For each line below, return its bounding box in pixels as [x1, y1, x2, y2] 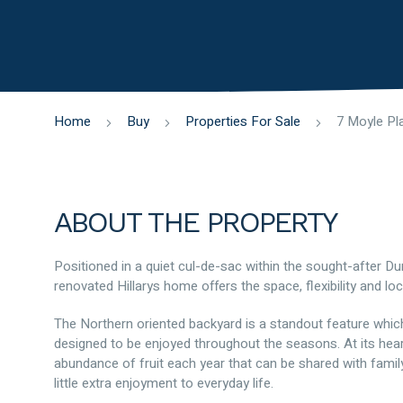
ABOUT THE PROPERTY [54, 205, 337, 239]
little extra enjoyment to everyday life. [54, 373, 273, 393]
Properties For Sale [185, 112, 300, 131]
